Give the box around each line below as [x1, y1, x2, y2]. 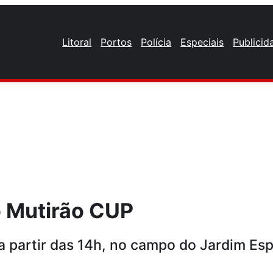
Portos [101, 35, 132, 48]
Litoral [62, 35, 92, 48]
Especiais [180, 35, 224, 48]
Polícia [141, 35, 172, 48]
